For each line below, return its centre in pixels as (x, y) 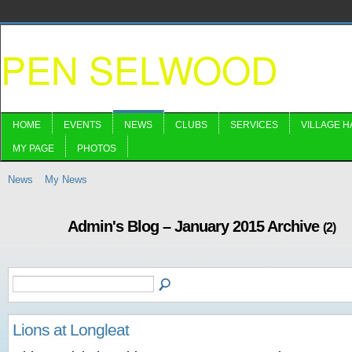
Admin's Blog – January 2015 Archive (195, 226)
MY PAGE (33, 148)
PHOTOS (97, 148)
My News (66, 180)
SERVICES (254, 125)
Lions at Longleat (71, 329)
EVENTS (82, 125)
